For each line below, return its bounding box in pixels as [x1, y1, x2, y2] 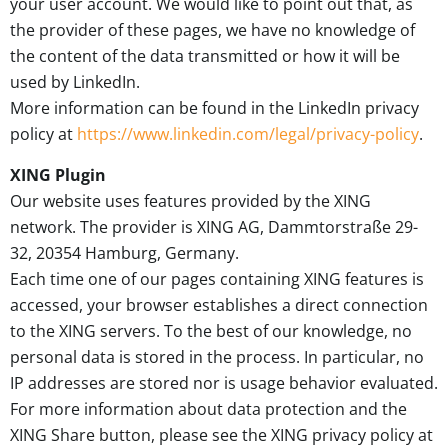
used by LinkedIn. [10, 71, 140, 94]
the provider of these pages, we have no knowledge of [10, 19, 415, 42]
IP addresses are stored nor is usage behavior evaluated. [10, 371, 438, 394]
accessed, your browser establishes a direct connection [10, 293, 428, 316]
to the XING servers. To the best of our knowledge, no [10, 319, 412, 342]
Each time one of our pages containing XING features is [10, 267, 424, 290]
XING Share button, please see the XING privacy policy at [10, 423, 433, 446]
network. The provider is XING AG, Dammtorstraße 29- [10, 215, 418, 238]
